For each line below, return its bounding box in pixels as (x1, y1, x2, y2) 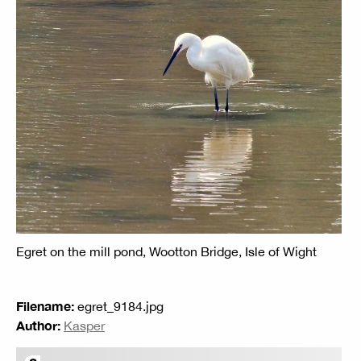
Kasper (64, 317, 105, 333)
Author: (16, 317, 60, 333)
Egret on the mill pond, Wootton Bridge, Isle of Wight (16, 243, 320, 259)
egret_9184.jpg (74, 298, 164, 313)
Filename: (16, 297, 74, 313)
